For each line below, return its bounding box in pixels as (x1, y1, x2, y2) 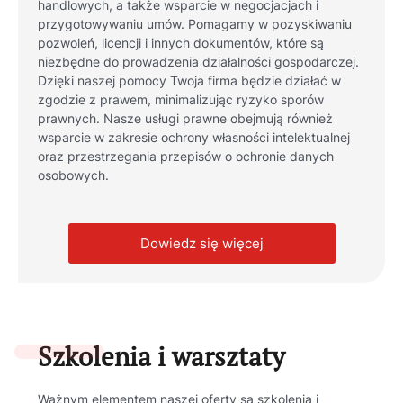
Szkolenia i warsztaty (38, 338, 286, 373)
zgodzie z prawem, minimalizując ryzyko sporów (38, 92, 325, 107)
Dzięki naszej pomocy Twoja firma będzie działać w (38, 73, 342, 88)
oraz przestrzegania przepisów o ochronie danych (38, 148, 335, 164)
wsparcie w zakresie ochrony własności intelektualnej (38, 130, 351, 145)
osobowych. (38, 167, 110, 183)
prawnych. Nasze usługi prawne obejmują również (38, 111, 334, 126)
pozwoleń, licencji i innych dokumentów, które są (38, 35, 325, 50)
